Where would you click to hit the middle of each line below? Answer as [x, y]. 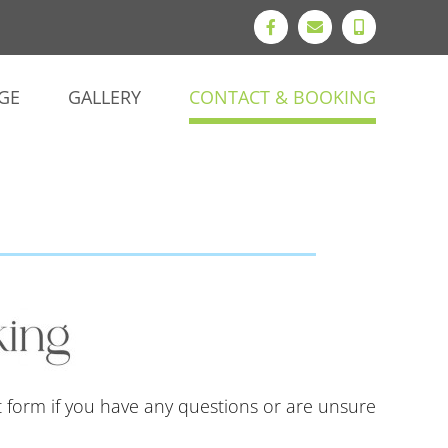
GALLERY [104, 97]
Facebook [300, 33]
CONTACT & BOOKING [282, 97]
